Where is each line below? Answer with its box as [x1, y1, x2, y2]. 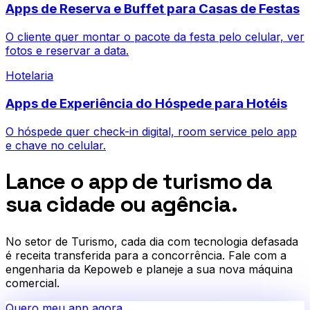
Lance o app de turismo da [6, 167, 272, 196]
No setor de [6, 234, 71, 248]
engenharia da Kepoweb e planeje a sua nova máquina [6, 262, 293, 276]
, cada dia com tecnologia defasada [114, 234, 298, 248]
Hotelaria [6, 69, 53, 83]
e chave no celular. [6, 138, 106, 152]
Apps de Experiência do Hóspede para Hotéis [6, 95, 287, 111]
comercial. [6, 275, 60, 290]
